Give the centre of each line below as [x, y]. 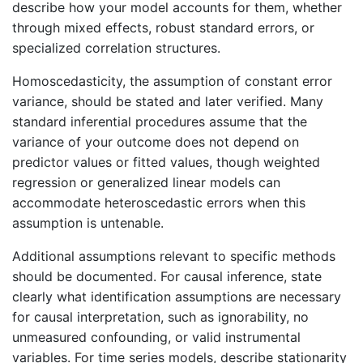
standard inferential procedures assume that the [160, 121]
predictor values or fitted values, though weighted [166, 162]
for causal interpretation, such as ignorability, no [160, 316]
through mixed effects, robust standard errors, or [163, 27]
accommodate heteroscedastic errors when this [159, 202]
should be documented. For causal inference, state [167, 276]
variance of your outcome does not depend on [156, 141]
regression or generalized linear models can [146, 182]
